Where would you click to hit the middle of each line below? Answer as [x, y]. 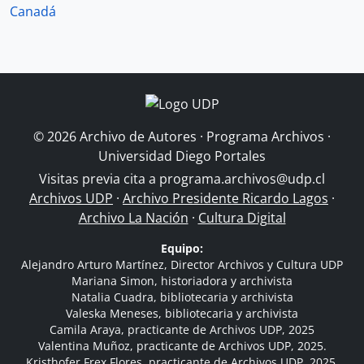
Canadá [33, 11]
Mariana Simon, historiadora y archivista [182, 281]
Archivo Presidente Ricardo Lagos [225, 198]
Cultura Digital [242, 218]
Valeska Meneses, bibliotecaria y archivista [182, 313]
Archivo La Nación [133, 218]
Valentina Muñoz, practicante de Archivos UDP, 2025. [182, 346]
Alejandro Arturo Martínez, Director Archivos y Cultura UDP [182, 264]
